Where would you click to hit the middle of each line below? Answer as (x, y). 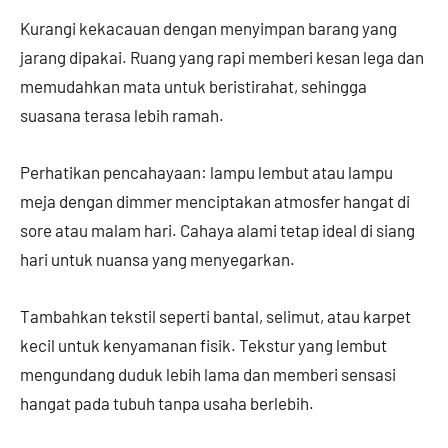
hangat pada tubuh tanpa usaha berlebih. (167, 403)
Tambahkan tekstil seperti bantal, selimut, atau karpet (215, 316)
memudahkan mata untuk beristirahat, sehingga (193, 86)
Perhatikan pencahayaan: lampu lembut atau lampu (206, 172)
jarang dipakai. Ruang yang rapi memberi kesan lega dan (222, 57)
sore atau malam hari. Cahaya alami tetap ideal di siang (217, 230)
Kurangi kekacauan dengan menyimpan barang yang (208, 28)
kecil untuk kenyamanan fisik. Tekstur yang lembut (203, 345)
